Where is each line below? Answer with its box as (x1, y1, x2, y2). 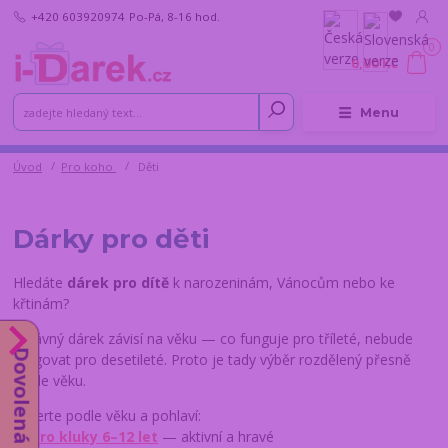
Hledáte (13, 273, 68, 293)
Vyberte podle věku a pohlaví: (13, 406, 202, 426)
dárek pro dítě (67, 273, 174, 293)
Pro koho (61, 159, 116, 175)
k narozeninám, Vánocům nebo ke (173, 273, 396, 293)
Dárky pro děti (13, 222, 210, 255)
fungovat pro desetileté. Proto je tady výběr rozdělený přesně (13, 350, 412, 370)
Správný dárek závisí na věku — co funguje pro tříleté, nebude (13, 329, 414, 349)
